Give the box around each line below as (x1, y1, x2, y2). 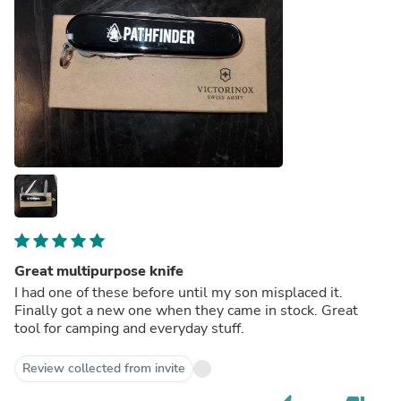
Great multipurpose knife (14, 260, 183, 281)
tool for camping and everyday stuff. (14, 318, 244, 338)
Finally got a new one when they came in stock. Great (14, 300, 358, 320)
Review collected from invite (22, 359, 185, 377)
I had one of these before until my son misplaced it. (14, 282, 343, 303)
